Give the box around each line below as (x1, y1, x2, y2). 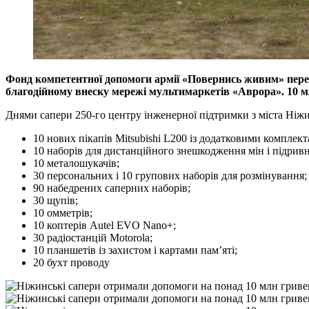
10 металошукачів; (33, 157, 119, 170)
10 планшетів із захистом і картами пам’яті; (33, 244, 237, 257)
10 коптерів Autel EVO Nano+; (33, 219, 176, 232)
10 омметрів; (33, 207, 92, 219)
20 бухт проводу (33, 257, 110, 269)
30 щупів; (33, 195, 78, 207)
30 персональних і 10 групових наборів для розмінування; (33, 170, 307, 182)
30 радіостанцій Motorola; (33, 232, 152, 244)
